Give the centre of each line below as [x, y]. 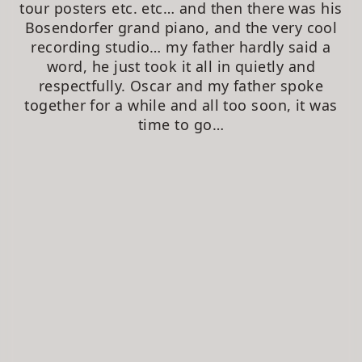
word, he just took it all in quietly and [181, 66]
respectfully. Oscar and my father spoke [181, 85]
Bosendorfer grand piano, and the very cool [181, 27]
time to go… [181, 124]
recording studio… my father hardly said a [181, 46]
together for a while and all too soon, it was [181, 105]
